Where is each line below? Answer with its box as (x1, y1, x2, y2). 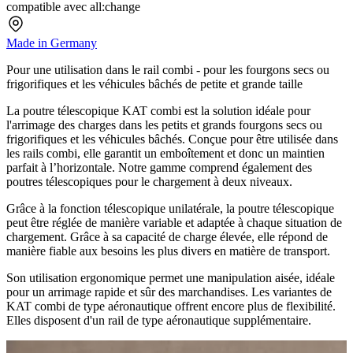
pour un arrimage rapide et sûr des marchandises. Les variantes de (6, 284, 332, 299)
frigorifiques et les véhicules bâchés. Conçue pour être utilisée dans (6, 132, 338, 146)
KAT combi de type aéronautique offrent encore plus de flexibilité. (6, 299, 336, 313)
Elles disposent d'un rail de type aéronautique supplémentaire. (6, 313, 311, 327)
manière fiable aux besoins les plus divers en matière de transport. (6, 243, 330, 258)
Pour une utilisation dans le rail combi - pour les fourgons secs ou (6, 62, 329, 76)
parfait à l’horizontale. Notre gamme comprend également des (6, 160, 312, 174)
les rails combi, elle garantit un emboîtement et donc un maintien (6, 146, 325, 160)
